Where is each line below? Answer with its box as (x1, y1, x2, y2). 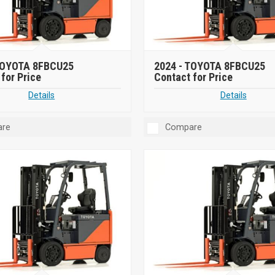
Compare (165, 122, 202, 133)
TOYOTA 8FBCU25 (184, 59, 265, 72)
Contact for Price (153, 70, 233, 83)
